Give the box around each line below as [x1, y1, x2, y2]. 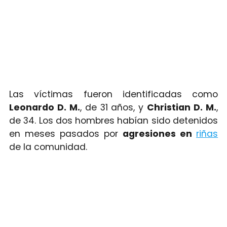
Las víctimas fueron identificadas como [9, 88, 218, 100]
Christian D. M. [147, 101, 217, 113]
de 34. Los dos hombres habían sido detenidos [9, 114, 218, 127]
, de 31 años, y [80, 101, 147, 113]
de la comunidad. [9, 140, 87, 153]
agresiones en [123, 127, 197, 140]
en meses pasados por [9, 127, 123, 140]
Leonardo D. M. [9, 101, 80, 113]
